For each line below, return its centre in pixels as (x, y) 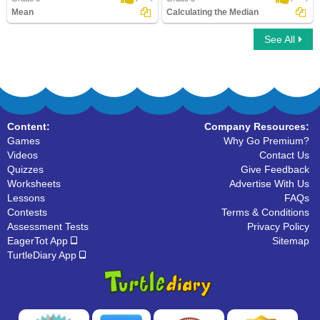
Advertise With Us (269, 184)
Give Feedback (275, 169)
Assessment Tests (48, 226)
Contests (27, 212)
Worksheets (34, 184)
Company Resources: (257, 126)
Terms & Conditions (265, 212)
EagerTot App (39, 241)
